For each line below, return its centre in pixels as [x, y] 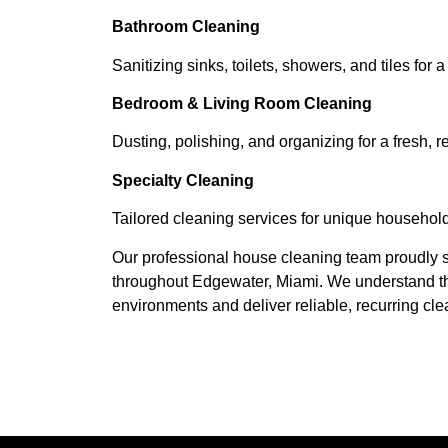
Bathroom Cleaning [186, 27]
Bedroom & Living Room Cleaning [242, 103]
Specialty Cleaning [183, 180]
